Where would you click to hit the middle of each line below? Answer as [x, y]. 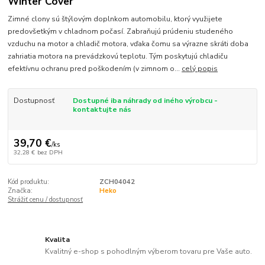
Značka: [20, 190]
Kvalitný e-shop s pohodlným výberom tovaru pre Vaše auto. [149, 251]
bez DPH [50, 152]
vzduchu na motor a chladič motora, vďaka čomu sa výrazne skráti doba [128, 44]
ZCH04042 [117, 182]
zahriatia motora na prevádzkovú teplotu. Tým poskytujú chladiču [118, 56]
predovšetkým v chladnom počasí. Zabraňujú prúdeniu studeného [121, 32]
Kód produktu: [29, 182]
